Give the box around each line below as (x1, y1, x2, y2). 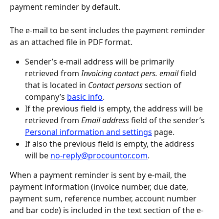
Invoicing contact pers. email (81, 68, 178, 79)
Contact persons (88, 80, 143, 91)
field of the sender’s (129, 115, 207, 126)
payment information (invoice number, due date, (10, 181, 190, 193)
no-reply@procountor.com (50, 150, 148, 161)
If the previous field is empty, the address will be (25, 103, 205, 114)
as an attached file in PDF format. (10, 37, 132, 48)
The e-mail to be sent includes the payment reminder (10, 25, 207, 36)
